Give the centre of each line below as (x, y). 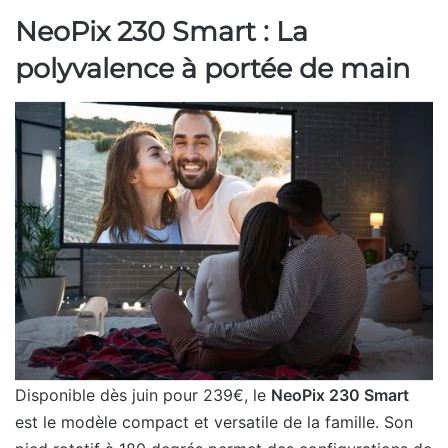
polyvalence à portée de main (212, 69)
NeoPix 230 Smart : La (161, 32)
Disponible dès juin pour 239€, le (143, 394)
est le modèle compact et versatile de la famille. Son (214, 421)
